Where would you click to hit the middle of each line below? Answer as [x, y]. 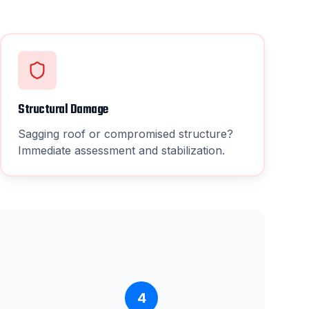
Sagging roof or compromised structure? [126, 134]
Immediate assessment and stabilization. [121, 150]
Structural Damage [63, 110]
